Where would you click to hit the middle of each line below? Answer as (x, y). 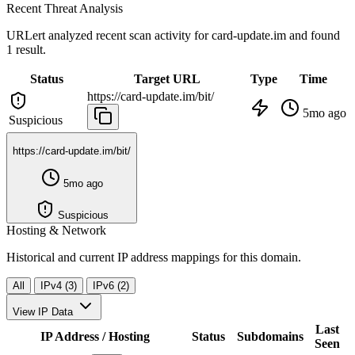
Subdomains (270, 336)
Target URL (167, 78)
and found (315, 35)
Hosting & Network (56, 230)
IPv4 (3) (59, 285)
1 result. (26, 49)
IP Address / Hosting (95, 336)
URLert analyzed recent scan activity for (109, 35)
